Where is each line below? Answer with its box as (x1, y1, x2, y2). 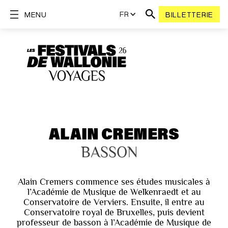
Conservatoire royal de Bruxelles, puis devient (23, 207, 205, 218)
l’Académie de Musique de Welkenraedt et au (27, 187, 201, 197)
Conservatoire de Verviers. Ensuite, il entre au (23, 197, 205, 208)
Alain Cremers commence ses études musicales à (18, 177, 210, 187)
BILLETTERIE (165, 9, 213, 19)
